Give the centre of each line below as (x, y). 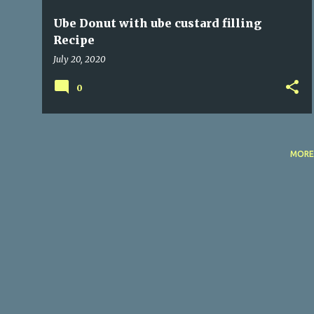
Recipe (74, 40)
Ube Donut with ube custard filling (157, 23)
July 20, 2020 (80, 59)
